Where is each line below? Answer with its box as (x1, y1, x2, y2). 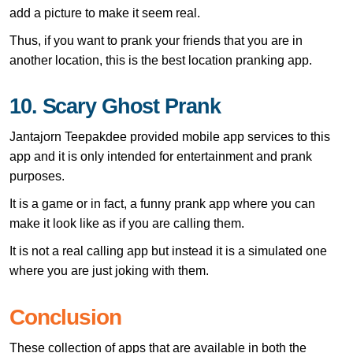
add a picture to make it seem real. (9, 6, 200, 20)
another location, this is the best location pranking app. (9, 53, 312, 67)
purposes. (9, 169, 65, 183)
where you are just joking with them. (9, 263, 209, 277)
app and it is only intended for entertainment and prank (9, 149, 312, 163)
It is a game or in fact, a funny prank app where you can (9, 196, 315, 210)
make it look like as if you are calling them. (9, 216, 244, 230)
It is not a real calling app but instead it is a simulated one (9, 243, 327, 258)
